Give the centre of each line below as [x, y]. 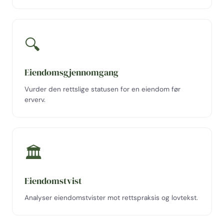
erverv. [35, 100]
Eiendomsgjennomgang [71, 72]
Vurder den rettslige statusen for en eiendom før [102, 89]
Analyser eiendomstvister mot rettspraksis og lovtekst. [111, 198]
